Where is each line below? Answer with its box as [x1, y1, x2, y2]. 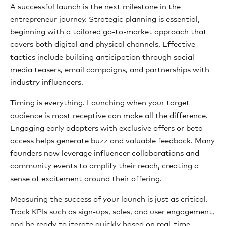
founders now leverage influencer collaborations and [10, 150, 199, 157]
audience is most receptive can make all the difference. [10, 112, 208, 120]
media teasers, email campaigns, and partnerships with [10, 66, 209, 74]
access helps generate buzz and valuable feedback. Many [10, 137, 215, 145]
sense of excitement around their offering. [10, 175, 162, 183]
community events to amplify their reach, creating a [10, 162, 199, 170]
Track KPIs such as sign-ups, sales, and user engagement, [10, 208, 214, 216]
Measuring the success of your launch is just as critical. [10, 196, 208, 203]
